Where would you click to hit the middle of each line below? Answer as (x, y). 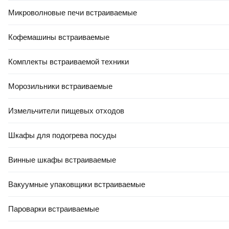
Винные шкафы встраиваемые (62, 160)
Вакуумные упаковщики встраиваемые (77, 184)
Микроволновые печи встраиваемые (73, 13)
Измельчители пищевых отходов (66, 111)
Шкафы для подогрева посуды (62, 135)
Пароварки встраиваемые (54, 209)
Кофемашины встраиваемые (59, 37)
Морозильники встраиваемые (60, 86)
